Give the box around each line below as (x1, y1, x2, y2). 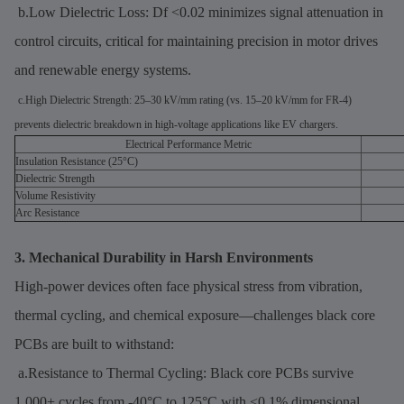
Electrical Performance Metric (124, 137, 252, 151)
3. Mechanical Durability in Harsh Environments (14, 249, 313, 265)
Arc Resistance (15, 206, 79, 219)
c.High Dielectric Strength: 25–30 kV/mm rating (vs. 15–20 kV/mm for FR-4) (18, 93, 352, 106)
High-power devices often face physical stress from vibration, (14, 278, 363, 294)
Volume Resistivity (15, 188, 96, 202)
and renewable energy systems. (14, 61, 191, 78)
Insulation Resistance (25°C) (15, 154, 138, 168)
